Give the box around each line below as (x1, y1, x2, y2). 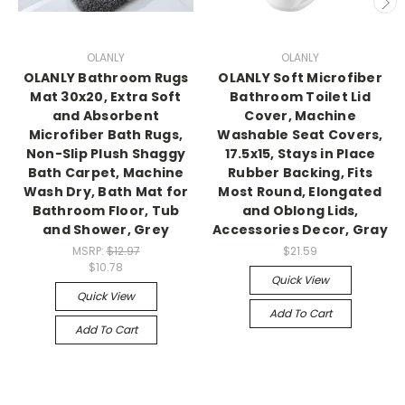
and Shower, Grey (42, 220, 169, 239)
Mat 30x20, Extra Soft (30, 87, 182, 106)
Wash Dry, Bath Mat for (23, 182, 189, 201)
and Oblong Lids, (241, 201, 359, 220)
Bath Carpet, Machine (27, 163, 184, 182)
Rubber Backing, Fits (228, 163, 372, 182)
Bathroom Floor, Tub (32, 201, 180, 220)
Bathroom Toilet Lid (230, 87, 371, 106)
